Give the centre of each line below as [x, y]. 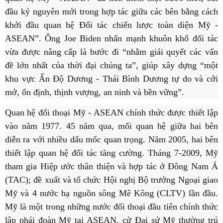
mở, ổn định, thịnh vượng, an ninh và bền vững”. [95, 92]
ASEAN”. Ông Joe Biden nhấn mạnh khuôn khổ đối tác [111, 39]
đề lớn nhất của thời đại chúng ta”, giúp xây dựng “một [111, 65]
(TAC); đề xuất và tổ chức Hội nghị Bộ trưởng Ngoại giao [111, 180]
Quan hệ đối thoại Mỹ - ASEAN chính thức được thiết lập [111, 113]
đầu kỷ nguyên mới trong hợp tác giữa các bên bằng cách [111, 12]
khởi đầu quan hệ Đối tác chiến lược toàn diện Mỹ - [111, 25]
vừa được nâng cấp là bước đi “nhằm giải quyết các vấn [111, 52]
